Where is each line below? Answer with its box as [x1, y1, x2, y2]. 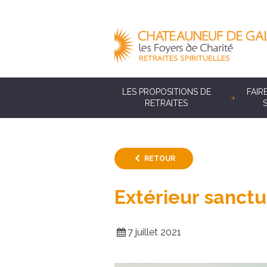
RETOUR [144, 154, 175, 163]
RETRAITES [145, 98, 188, 108]
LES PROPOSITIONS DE [122, 87, 211, 97]
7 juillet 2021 [128, 226, 182, 238]
